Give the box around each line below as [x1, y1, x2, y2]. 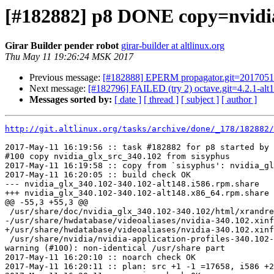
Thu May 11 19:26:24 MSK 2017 [5, 51, 133, 62]
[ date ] [114, 94, 141, 105]
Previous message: [29, 72, 103, 83]
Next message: [29, 83, 88, 94]
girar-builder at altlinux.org [121, 40, 224, 51]
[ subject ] [181, 94, 219, 105]
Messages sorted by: [29, 94, 112, 105]
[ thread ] [144, 94, 179, 105]
